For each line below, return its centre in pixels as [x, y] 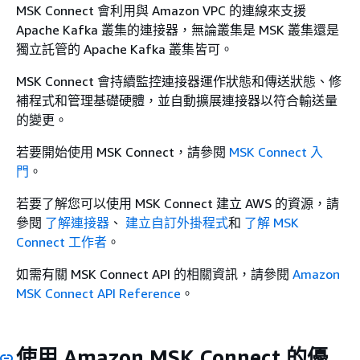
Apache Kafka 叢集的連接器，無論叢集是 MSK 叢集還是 [178, 30]
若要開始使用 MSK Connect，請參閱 [123, 152]
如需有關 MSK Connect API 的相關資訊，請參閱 [154, 274]
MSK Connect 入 [276, 152]
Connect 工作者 [61, 242]
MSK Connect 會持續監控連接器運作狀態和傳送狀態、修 [179, 81]
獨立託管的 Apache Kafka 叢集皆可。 [125, 49]
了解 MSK [272, 223]
